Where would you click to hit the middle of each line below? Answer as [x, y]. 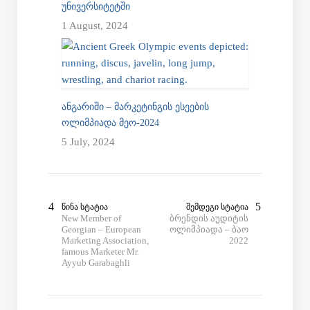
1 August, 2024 [95, 26]
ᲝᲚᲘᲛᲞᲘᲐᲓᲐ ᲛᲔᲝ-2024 [110, 123]
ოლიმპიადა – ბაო [209, 230]
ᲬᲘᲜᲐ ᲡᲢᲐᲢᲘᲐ [85, 207]
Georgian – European [101, 230]
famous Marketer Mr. [100, 252]
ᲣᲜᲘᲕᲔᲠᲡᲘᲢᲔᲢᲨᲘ [96, 7]
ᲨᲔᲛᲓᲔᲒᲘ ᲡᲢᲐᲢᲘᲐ [217, 207]
